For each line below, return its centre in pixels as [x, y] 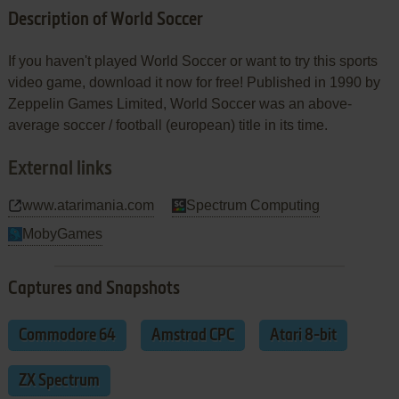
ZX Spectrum [59, 381]
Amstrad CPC [192, 335]
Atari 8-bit [303, 335]
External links [60, 169]
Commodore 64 [67, 335]
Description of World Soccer [105, 20]
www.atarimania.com [88, 205]
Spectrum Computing [252, 205]
